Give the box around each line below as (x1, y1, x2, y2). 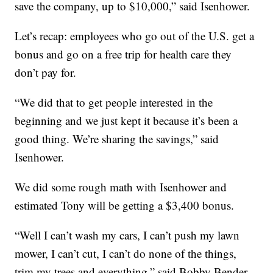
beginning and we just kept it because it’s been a (15, 113, 238, 129)
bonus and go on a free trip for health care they (15, 46, 232, 62)
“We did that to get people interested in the (15, 94, 213, 110)
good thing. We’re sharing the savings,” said (15, 131, 219, 147)
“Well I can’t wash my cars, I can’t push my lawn (15, 227, 240, 243)
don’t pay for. (15, 65, 77, 80)
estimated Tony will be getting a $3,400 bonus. (15, 197, 235, 213)
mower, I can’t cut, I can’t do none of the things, (15, 246, 237, 261)
